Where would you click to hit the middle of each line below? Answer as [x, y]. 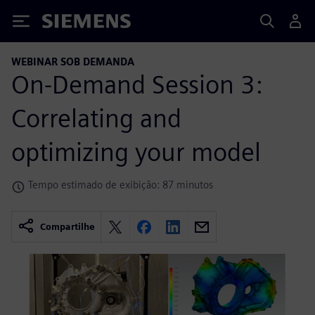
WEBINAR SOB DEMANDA [73, 62]
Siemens [65, 24]
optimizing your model [136, 152]
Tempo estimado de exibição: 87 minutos [121, 184]
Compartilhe [67, 227]
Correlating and [96, 118]
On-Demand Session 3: [137, 84]
